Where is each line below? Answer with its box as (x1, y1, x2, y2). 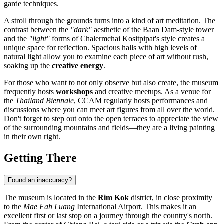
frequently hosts (4, 87, 56, 96)
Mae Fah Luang (23, 202, 75, 211)
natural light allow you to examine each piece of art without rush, (4, 52, 208, 61)
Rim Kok (98, 193, 129, 202)
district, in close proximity (129, 193, 212, 202)
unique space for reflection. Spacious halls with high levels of (4, 43, 197, 52)
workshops (56, 87, 93, 96)
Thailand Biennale (15, 96, 74, 105)
